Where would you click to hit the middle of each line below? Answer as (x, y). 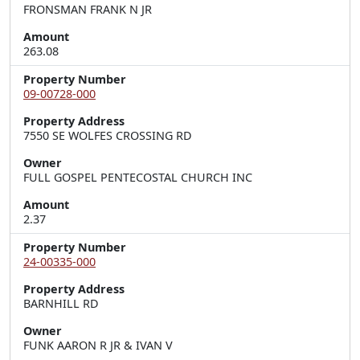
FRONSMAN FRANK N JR (88, 9)
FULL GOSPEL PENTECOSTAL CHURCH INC (138, 177)
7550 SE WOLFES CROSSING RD (108, 135)
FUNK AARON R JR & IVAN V (98, 345)
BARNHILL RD (61, 303)
